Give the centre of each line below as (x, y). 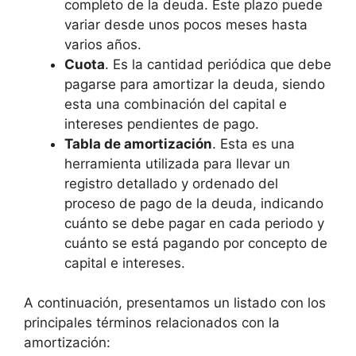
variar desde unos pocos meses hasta (186, 24)
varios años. (103, 44)
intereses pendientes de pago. (162, 124)
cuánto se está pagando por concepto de (196, 243)
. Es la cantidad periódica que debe (218, 64)
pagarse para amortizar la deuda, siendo (195, 84)
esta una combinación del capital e (176, 104)
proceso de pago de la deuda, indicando (194, 203)
